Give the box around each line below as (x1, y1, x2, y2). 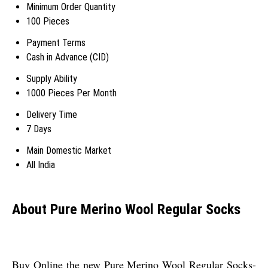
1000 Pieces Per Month (26, 87, 117, 99)
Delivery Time (26, 108, 77, 120)
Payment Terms (26, 36, 86, 48)
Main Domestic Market (26, 144, 111, 156)
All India (26, 159, 55, 170)
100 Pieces (26, 15, 69, 27)
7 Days (26, 123, 51, 135)
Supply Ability (26, 72, 77, 84)
